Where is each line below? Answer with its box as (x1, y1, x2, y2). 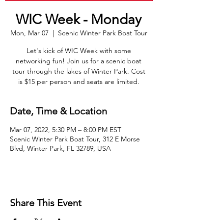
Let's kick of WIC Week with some (26, 46, 131, 55)
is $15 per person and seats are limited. (18, 77, 139, 86)
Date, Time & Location (10, 105, 107, 117)
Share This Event (10, 197, 82, 209)
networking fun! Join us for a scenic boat (16, 56, 141, 65)
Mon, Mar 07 (10, 28, 49, 37)
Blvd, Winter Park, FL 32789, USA (10, 144, 111, 153)
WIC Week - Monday (16, 11, 141, 27)
